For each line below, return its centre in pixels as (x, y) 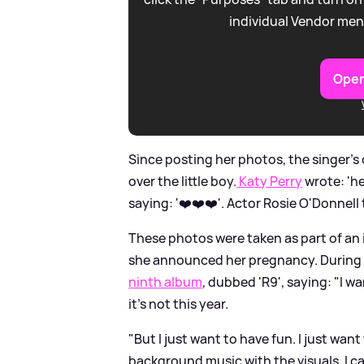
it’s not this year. (179, 303)
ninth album (166, 282)
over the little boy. (183, 181)
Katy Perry (270, 181)
